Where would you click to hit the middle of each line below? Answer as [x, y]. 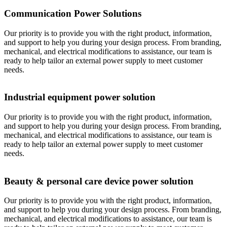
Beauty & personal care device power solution [99, 181]
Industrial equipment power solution [80, 97]
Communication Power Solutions [73, 13]
